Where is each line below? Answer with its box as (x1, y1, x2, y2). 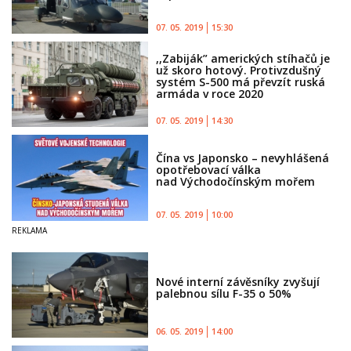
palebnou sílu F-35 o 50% (156, 285, 292, 301)
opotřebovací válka (156, 162, 262, 178)
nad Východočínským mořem (156, 174, 316, 190)
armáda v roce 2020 (156, 86, 264, 102)
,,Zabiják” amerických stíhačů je (156, 51, 331, 67)
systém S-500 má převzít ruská (156, 74, 326, 90)
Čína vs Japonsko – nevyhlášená (156, 150, 330, 166)
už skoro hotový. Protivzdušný (156, 63, 322, 78)
